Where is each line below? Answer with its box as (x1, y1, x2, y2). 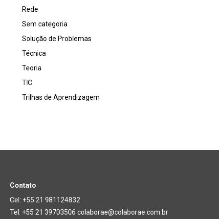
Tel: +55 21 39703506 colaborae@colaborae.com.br (10, 208, 168, 216)
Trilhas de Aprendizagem (22, 93, 100, 101)
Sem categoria (22, 20, 67, 28)
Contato (10, 181, 36, 189)
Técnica (22, 49, 46, 57)
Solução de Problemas (22, 34, 91, 43)
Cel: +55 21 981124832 (10, 196, 80, 204)
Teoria (22, 64, 42, 72)
